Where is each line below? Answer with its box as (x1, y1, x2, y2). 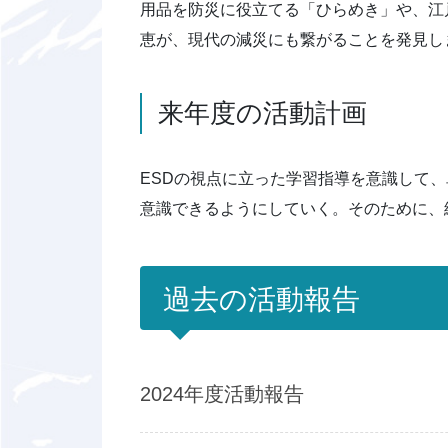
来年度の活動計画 (157, 99, 367, 128)
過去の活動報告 (162, 284, 360, 316)
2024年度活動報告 (151, 382, 305, 405)
